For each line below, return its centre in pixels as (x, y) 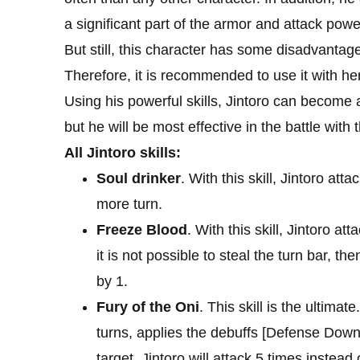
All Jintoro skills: (123, 153)
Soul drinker (139, 179)
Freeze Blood (142, 230)
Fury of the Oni (148, 307)
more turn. (129, 205)
